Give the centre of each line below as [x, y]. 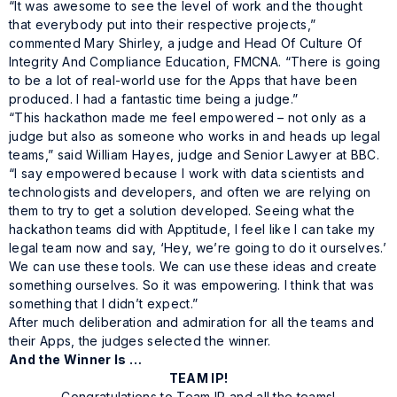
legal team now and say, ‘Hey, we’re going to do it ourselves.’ [198, 248]
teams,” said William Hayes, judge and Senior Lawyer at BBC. [194, 155]
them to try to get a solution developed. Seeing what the [182, 211]
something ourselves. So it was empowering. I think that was [191, 285]
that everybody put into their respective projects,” [163, 25]
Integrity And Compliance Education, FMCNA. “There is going [195, 62]
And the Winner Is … [76, 360]
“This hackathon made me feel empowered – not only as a [188, 118]
